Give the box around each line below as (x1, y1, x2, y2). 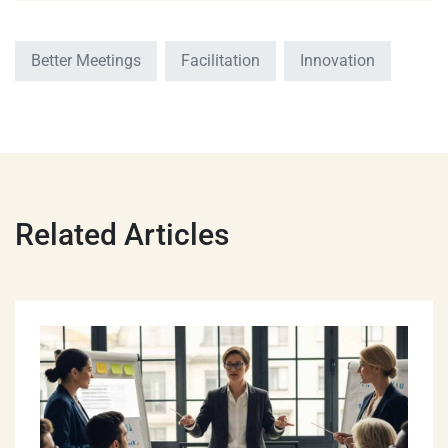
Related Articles (15, 217, 229, 253)
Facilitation (181, 51, 260, 71)
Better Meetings (31, 51, 141, 71)
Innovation (300, 51, 375, 71)
